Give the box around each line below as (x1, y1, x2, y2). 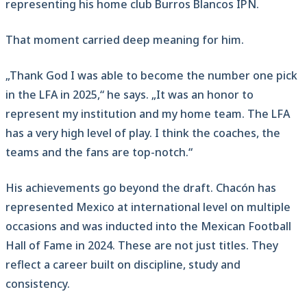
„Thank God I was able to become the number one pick (5, 68, 297, 84)
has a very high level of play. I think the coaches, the (5, 125, 280, 141)
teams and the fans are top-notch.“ (5, 145, 193, 160)
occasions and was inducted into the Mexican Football (5, 219, 291, 234)
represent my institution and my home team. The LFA (5, 106, 290, 122)
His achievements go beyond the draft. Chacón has (5, 180, 276, 196)
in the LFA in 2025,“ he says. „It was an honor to (5, 87, 254, 103)
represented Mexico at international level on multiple (5, 199, 291, 215)
